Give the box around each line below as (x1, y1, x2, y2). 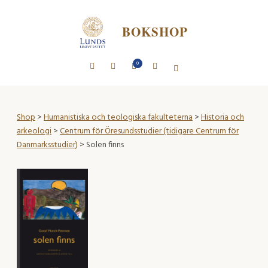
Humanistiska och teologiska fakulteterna (44, 110, 193, 124)
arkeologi (17, 124, 51, 138)
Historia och (201, 110, 244, 124)
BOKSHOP (121, 23, 188, 41)
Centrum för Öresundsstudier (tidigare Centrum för (60, 124, 239, 138)
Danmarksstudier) (17, 138, 78, 152)
